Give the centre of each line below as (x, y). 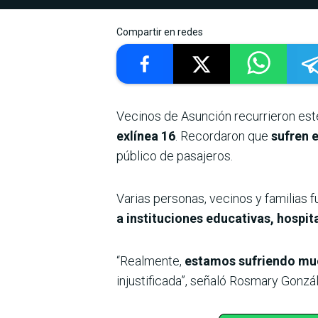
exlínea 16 (146, 136)
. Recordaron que (223, 136)
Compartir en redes (160, 32)
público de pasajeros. (175, 156)
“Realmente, (149, 261)
